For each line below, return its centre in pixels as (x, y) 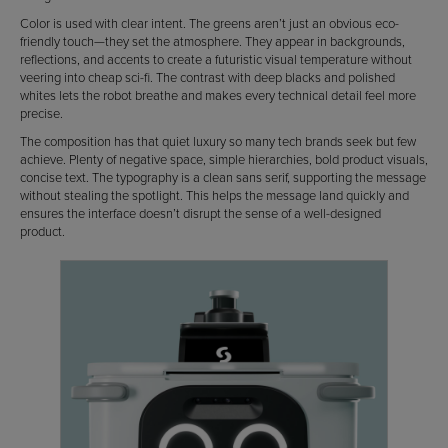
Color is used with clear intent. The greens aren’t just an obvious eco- (209, 23)
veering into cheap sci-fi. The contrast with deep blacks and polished (207, 77)
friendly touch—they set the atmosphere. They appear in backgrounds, (212, 41)
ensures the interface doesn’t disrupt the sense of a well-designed (200, 213)
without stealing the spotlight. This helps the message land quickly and (214, 195)
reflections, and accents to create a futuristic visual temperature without (216, 59)
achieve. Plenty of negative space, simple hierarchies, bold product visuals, (224, 159)
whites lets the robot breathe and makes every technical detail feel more (218, 95)
